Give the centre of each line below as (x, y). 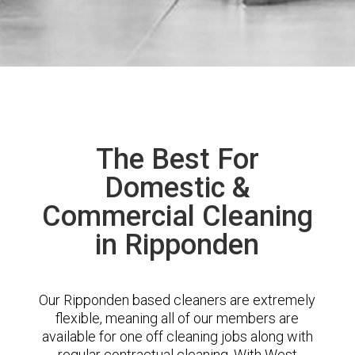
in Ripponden (177, 245)
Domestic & (177, 188)
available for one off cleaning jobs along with (177, 336)
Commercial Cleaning (177, 216)
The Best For (177, 159)
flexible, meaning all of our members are (177, 318)
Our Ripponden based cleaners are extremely (177, 300)
